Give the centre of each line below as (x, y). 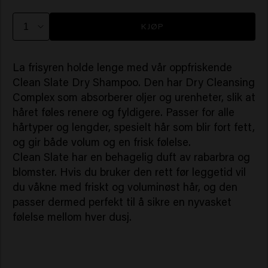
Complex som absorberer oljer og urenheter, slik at (134, 97)
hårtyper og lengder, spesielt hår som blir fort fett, (133, 127)
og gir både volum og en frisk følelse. (101, 142)
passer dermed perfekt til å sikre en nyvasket (122, 202)
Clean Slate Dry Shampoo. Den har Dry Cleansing (133, 82)
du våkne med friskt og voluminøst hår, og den (125, 187)
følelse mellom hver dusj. (72, 217)
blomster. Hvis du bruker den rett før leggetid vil (129, 172)
